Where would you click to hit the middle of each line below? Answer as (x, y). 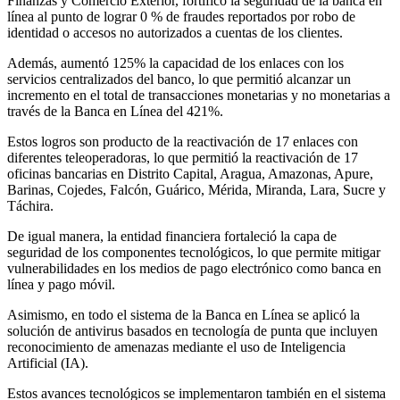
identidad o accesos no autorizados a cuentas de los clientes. (175, 32)
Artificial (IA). (48, 362)
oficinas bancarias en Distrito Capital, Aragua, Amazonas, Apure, (190, 173)
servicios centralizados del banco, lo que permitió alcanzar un (179, 79)
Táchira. (30, 205)
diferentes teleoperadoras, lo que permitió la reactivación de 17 (183, 157)
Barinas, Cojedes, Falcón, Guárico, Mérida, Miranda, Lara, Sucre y (196, 189)
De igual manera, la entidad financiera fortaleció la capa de (172, 236)
